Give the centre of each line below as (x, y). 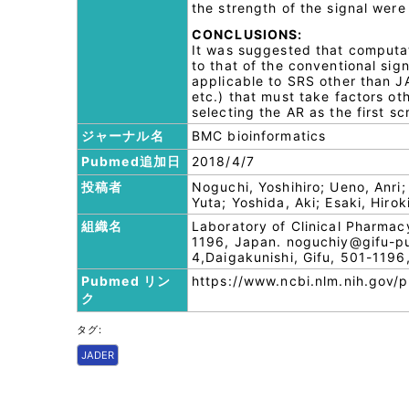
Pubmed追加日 (131, 161)
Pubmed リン (126, 281)
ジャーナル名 (123, 136)
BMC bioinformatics (259, 136)
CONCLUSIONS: (247, 34)
